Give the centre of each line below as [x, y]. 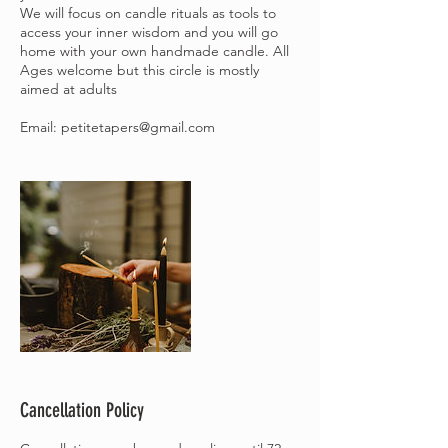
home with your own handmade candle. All [154, 50]
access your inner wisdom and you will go [149, 31]
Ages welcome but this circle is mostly [139, 69]
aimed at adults [68, 88]
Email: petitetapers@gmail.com [117, 126]
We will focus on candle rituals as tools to [148, 12]
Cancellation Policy [82, 409]
